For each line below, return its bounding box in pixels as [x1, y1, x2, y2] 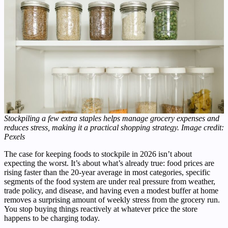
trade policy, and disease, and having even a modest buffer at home [4, 186, 218, 195]
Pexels [4, 132, 25, 141]
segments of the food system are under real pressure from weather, [4, 177, 215, 186]
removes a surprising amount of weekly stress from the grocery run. [4, 195, 220, 204]
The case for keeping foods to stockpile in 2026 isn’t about [4, 149, 192, 158]
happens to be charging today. [4, 213, 100, 222]
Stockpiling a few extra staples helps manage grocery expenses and [4, 113, 219, 123]
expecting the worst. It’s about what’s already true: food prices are [4, 158, 214, 167]
